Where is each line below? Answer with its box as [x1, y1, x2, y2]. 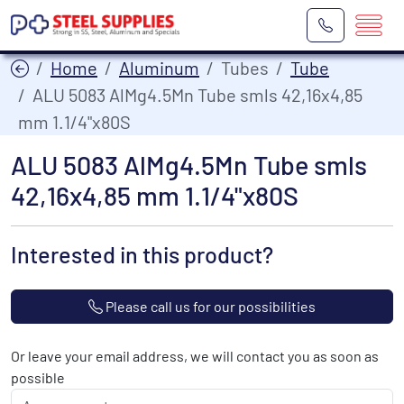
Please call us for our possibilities [103, 298, 316, 315]
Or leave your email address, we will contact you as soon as [11, 347, 379, 364]
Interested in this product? [11, 241, 273, 268]
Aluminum [119, 57, 199, 78]
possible [11, 369, 65, 386]
